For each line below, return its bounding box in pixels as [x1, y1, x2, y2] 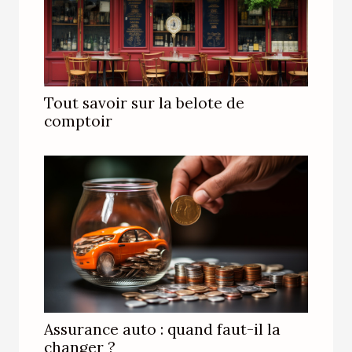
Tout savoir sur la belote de [44, 93, 244, 113]
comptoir [44, 112, 112, 131]
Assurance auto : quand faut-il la [44, 320, 280, 339]
